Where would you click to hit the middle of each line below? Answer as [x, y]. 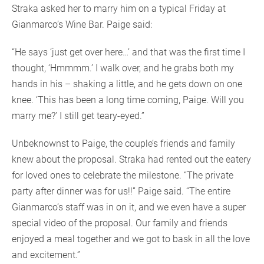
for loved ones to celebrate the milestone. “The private [123, 176]
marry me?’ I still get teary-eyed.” [78, 116]
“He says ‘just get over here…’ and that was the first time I [128, 52]
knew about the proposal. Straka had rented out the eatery [131, 160]
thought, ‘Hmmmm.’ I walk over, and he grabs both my [123, 68]
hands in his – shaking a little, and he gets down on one [127, 84]
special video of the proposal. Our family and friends [120, 223]
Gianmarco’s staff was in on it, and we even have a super [129, 207]
